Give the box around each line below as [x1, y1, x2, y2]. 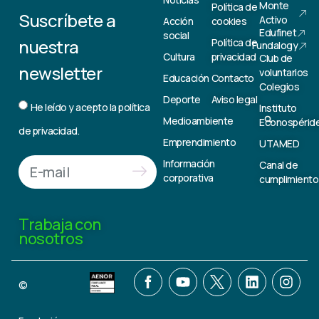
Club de [259, 51, 293, 66]
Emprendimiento [163, 135, 236, 150]
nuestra [19, 35, 79, 59]
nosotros [19, 228, 83, 250]
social [163, 28, 189, 43]
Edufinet [259, 26, 297, 40]
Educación [163, 71, 209, 85]
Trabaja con [19, 214, 101, 236]
